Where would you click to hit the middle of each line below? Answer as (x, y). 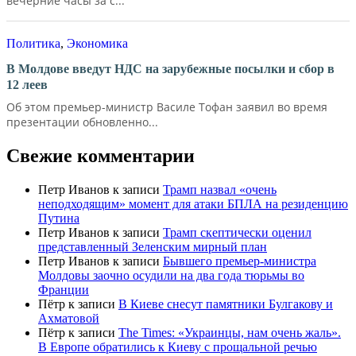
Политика (33, 43)
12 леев (27, 84)
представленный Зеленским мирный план (153, 246)
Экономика (97, 43)
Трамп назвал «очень (220, 189)
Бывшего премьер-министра (240, 261)
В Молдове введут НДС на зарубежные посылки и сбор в (170, 68)
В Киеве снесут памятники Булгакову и (226, 304)
